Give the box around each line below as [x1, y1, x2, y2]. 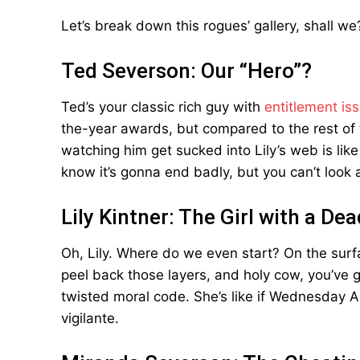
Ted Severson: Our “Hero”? [61, 59, 312, 83]
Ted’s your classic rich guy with [61, 99, 264, 115]
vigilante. [61, 310, 119, 326]
